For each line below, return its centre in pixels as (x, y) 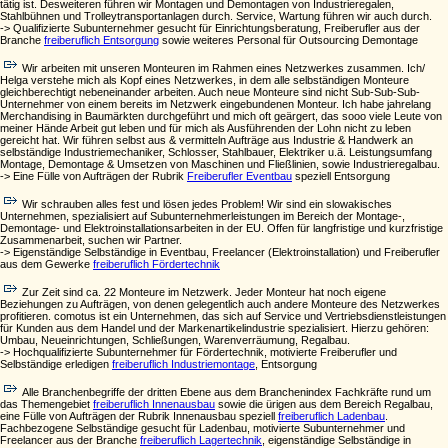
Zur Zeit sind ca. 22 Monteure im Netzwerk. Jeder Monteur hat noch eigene (204, 292)
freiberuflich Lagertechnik (201, 440)
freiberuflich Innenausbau (154, 404)
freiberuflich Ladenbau (331, 416)
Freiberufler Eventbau (239, 176)
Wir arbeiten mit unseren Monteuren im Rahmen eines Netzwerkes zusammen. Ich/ (223, 68)
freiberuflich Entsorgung (101, 40)
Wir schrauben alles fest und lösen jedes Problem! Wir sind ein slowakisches (207, 204)
